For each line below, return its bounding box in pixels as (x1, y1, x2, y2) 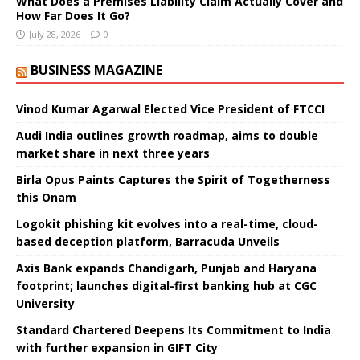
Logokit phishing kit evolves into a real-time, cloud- (16, 215, 318, 231)
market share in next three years (16, 145, 210, 161)
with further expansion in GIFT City (16, 339, 218, 355)
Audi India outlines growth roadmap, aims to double (16, 127, 318, 143)
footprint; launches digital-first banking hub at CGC (16, 277, 317, 293)
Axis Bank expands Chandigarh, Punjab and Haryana (16, 260, 317, 276)
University (16, 295, 75, 311)
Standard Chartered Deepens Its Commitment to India (16, 321, 331, 337)
